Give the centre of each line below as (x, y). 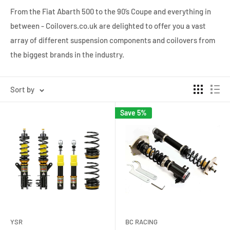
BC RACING (141, 222)
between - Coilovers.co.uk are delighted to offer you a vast (108, 25)
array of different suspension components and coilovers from (113, 40)
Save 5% (133, 112)
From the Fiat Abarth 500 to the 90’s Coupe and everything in (111, 11)
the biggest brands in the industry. (67, 54)
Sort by (22, 89)
